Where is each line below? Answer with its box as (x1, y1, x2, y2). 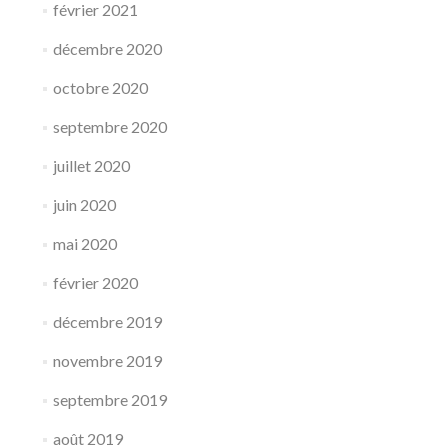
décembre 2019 (52, 311, 162, 331)
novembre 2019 (52, 350, 162, 370)
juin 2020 (52, 194, 116, 214)
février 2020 (52, 272, 138, 292)
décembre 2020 (52, 38, 162, 58)
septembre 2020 (52, 116, 167, 136)
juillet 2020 (52, 155, 130, 175)
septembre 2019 (52, 389, 167, 409)
